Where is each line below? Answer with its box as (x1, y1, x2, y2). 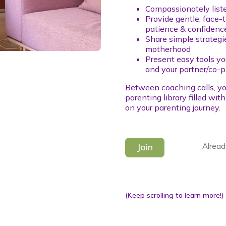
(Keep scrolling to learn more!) (125, 191, 224, 200)
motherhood (145, 44, 191, 54)
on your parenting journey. (125, 102, 221, 112)
